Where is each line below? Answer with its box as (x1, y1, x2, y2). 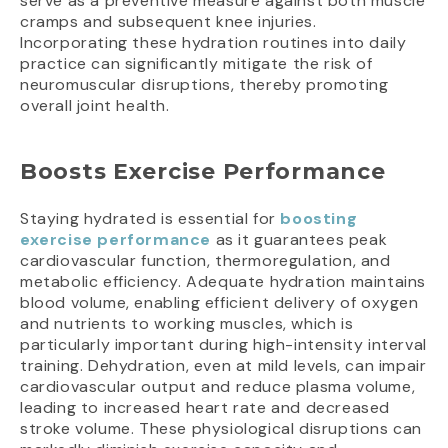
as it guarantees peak (211, 229, 388, 251)
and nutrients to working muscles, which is (20, 313, 354, 335)
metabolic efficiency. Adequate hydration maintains (20, 271, 427, 293)
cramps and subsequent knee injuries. (20, 11, 317, 33)
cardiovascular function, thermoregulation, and (20, 250, 391, 272)
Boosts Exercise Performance (20, 158, 386, 186)
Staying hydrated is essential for (20, 208, 281, 230)
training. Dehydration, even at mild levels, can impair (20, 355, 427, 377)
